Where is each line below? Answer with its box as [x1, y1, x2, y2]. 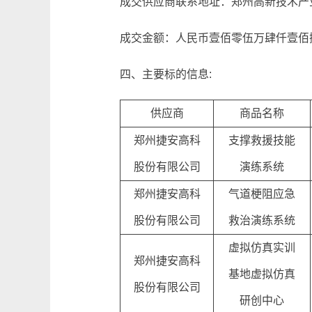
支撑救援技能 [228, 134, 295, 146]
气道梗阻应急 [228, 188, 295, 200]
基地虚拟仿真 [228, 268, 295, 280]
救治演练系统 [228, 214, 295, 226]
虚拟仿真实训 [228, 242, 295, 253]
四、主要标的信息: [120, 68, 212, 80]
